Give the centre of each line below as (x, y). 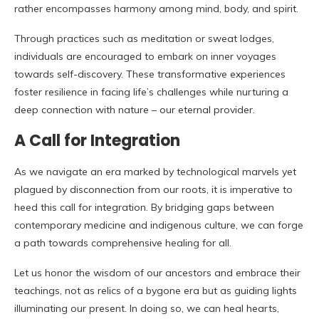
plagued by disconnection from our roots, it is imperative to (153, 190)
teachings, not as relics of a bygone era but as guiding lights (156, 291)
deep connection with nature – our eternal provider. (135, 110)
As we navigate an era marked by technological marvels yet (155, 172)
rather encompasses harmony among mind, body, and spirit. (156, 9)
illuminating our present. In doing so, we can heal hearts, (147, 309)
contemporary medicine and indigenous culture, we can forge (159, 225)
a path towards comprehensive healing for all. (123, 243)
